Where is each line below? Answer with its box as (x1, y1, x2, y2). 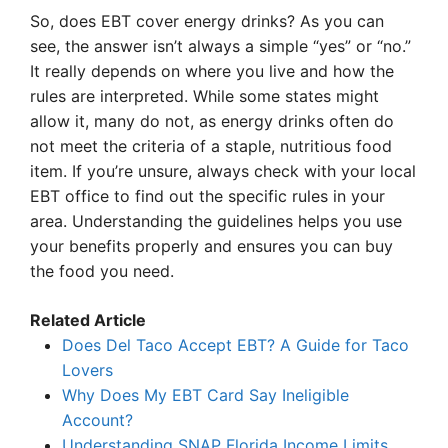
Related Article (30, 310, 146, 331)
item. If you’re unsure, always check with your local (30, 161, 416, 182)
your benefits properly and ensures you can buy (30, 236, 393, 257)
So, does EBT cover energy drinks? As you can (30, 11, 384, 32)
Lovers (62, 360, 113, 381)
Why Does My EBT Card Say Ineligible (62, 385, 349, 406)
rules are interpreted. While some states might (30, 86, 379, 107)
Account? (62, 410, 133, 431)
